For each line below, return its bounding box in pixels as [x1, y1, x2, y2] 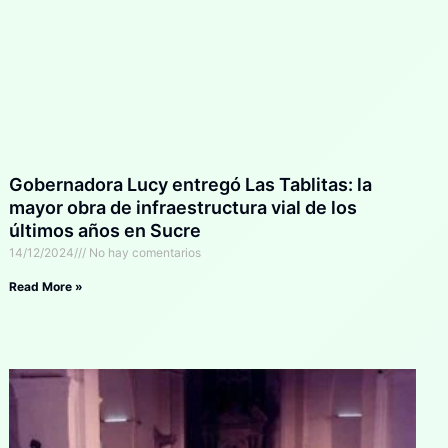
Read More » [9, 278, 84, 294]
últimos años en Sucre [9, 219, 202, 241]
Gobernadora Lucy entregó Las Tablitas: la [9, 173, 373, 195]
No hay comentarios [86, 244, 202, 260]
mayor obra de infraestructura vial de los [9, 196, 358, 218]
